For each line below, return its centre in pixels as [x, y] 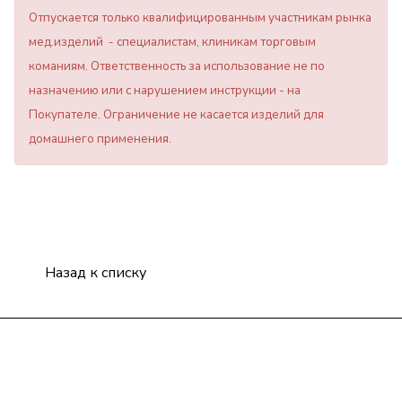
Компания [48, 350]
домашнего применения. [100, 140]
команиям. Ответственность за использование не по [177, 67]
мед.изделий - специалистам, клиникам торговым [172, 43]
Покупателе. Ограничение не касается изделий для [176, 115]
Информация [59, 384]
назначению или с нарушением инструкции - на [165, 91]
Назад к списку [96, 273]
